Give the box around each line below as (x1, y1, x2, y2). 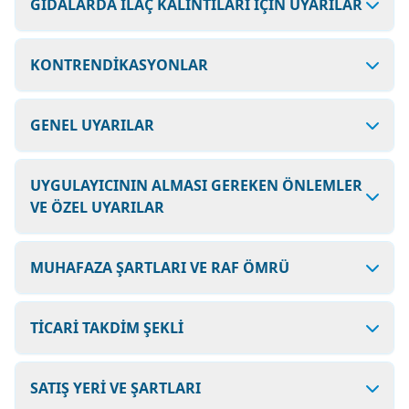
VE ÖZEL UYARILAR (30, 197, 164, 217)
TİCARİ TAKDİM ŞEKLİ (30, 318, 184, 338)
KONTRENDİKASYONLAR (30, 55, 208, 75)
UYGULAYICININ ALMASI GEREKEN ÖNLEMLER (30, 175, 362, 195)
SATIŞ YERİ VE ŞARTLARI (30, 378, 201, 398)
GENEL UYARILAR (30, 115, 154, 135)
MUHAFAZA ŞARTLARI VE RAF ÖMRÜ (30, 257, 289, 278)
